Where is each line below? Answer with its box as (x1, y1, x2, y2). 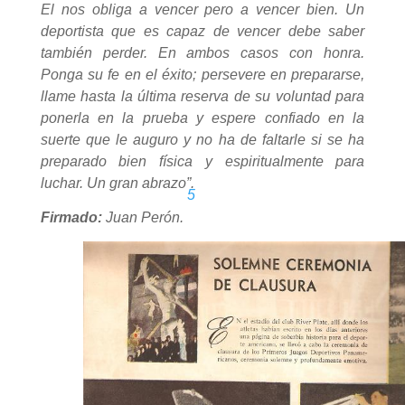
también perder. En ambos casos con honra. (40, 45, 365, 61)
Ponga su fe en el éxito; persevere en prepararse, (40, 67, 365, 83)
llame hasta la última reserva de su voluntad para (40, 89, 365, 105)
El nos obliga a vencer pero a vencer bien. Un (40, 2, 365, 18)
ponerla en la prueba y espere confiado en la (40, 110, 365, 127)
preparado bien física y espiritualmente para (40, 154, 365, 170)
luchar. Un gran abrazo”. (40, 175, 194, 192)
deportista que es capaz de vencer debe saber (40, 24, 365, 40)
